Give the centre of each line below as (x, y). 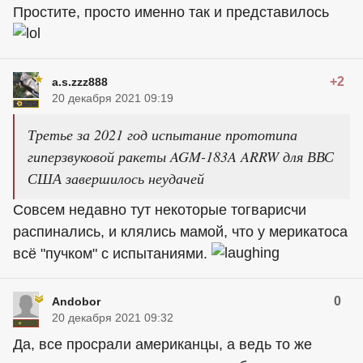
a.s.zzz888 (80, 82)
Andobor (76, 301)
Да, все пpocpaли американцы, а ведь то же (162, 344)
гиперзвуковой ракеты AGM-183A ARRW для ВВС (181, 156)
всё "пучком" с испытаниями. (112, 254)
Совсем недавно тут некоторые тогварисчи (160, 210)
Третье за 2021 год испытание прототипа (162, 135)
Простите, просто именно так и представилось (171, 12)
